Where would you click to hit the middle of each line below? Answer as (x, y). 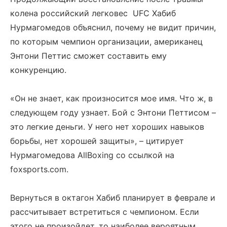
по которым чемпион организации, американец (106, 42)
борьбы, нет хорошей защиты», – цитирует (97, 141)
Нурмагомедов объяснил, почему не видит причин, (113, 27)
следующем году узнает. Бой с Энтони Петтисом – (113, 112)
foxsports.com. (39, 169)
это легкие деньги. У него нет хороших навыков (107, 127)
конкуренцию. (38, 70)
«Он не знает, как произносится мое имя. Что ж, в (111, 98)
